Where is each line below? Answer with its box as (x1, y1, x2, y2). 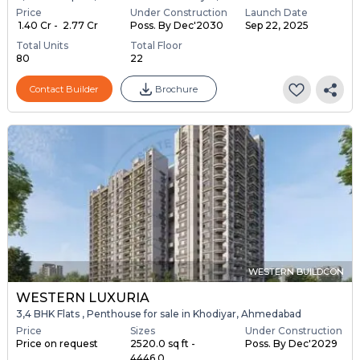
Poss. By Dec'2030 (130, 19, 224, 32)
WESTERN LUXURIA (15, 289, 149, 305)
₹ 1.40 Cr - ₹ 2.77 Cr (15, 19, 98, 32)
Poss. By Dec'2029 (244, 337, 337, 350)
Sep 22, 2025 (244, 19, 309, 32)
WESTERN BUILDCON (248, 265, 345, 277)
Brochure (154, 83, 198, 95)
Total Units (15, 39, 68, 52)
